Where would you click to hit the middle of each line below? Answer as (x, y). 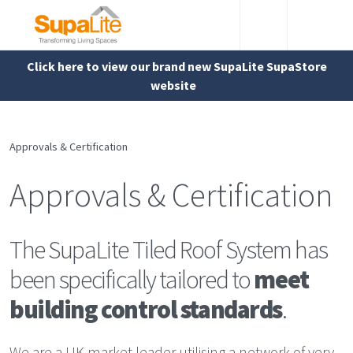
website (173, 85)
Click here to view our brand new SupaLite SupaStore (176, 66)
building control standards (146, 310)
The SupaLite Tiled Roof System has (169, 250)
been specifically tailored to (132, 280)
